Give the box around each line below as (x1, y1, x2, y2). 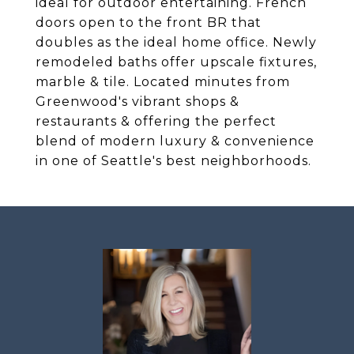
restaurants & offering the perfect (36, 114, 277, 129)
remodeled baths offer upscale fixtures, (36, 55, 317, 70)
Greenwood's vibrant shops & (36, 94, 239, 109)
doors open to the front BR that (36, 15, 262, 30)
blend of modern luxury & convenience (36, 134, 314, 149)
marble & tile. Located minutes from (36, 74, 290, 89)
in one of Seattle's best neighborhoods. (36, 153, 311, 168)
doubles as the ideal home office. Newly (36, 35, 317, 50)
